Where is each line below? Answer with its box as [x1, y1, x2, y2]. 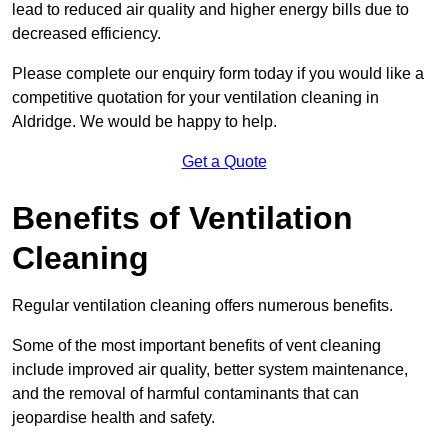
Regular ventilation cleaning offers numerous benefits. [12, 297, 393, 315]
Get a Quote [181, 153, 267, 171]
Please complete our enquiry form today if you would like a [12, 65, 424, 83]
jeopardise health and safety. [12, 409, 215, 427]
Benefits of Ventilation [12, 200, 353, 237]
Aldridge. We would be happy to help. [12, 113, 277, 131]
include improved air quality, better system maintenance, [12, 361, 408, 379]
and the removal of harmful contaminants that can [12, 385, 359, 403]
